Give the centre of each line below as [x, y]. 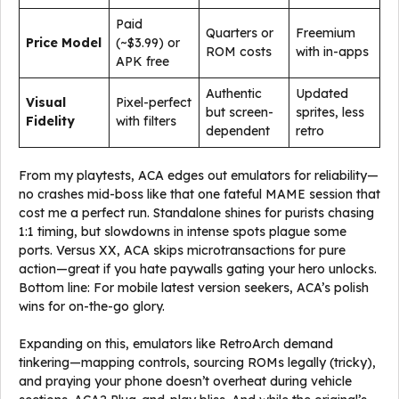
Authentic [234, 94]
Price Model [64, 43]
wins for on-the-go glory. [92, 306]
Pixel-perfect [154, 102]
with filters [146, 121]
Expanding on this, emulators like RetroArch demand [176, 344]
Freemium [326, 33]
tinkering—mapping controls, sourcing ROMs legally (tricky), [197, 362]
